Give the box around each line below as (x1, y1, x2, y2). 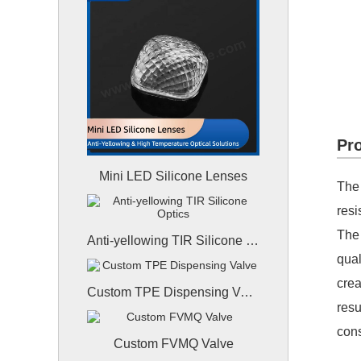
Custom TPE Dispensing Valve (240, 285, 253, 299)
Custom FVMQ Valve (113, 337, 234, 351)
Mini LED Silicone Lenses (99, 169, 247, 183)
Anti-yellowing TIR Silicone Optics (246, 234, 259, 247)
